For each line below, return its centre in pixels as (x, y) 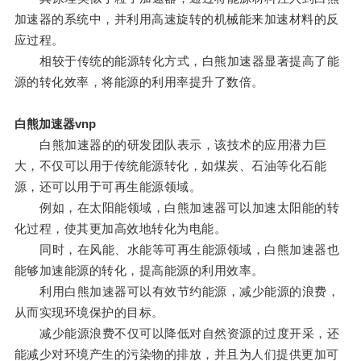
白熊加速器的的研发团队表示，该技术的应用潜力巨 (170, 145)
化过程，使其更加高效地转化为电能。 (120, 229)
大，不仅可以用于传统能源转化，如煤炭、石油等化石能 (170, 166)
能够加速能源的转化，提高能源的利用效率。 (139, 271)
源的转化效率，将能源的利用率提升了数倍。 (139, 82)
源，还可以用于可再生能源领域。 (108, 187)
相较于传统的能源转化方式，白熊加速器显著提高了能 (177, 61)
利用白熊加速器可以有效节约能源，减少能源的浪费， (177, 292)
